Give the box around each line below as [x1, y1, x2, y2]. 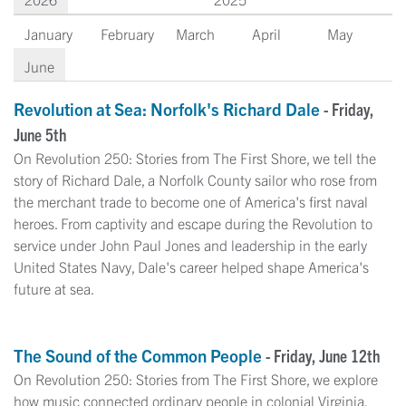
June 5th [14, 122, 67, 145]
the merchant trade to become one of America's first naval [14, 191, 368, 210]
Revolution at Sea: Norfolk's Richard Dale [14, 97, 324, 120]
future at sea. [14, 278, 94, 297]
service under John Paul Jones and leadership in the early [14, 235, 367, 254]
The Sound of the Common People [14, 343, 266, 366]
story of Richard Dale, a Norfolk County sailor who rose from [14, 169, 377, 188]
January [24, 24, 72, 43]
